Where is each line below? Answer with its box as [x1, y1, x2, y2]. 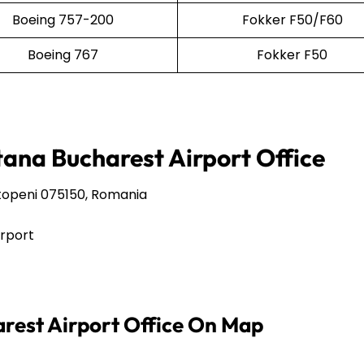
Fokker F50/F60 [241, 10, 343, 29]
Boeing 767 [28, 45, 98, 64]
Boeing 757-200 [12, 10, 114, 29]
